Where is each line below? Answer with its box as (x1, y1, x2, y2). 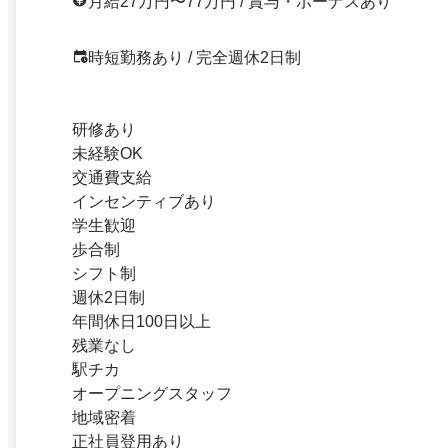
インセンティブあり (72, 193, 216, 211)
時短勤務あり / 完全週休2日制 (88, 49, 301, 67)
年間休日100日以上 (72, 313, 211, 331)
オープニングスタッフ (72, 385, 232, 403)
